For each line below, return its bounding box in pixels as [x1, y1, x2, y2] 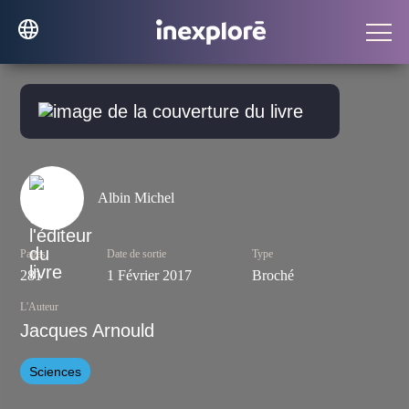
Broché [252, 267, 295, 284]
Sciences [29, 363, 82, 379]
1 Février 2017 [106, 267, 192, 284]
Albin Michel [98, 190, 175, 206]
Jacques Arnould [20, 320, 155, 341]
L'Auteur [20, 300, 59, 314]
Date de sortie [106, 247, 166, 261]
